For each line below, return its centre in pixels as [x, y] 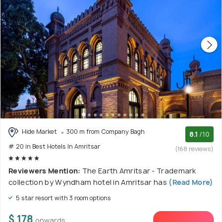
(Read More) [190, 182]
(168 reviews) [194, 149]
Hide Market [39, 132]
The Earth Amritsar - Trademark [139, 170]
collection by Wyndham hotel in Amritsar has [88, 182]
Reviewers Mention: [45, 170]
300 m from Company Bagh [106, 132]
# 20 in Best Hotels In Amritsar [54, 146]
